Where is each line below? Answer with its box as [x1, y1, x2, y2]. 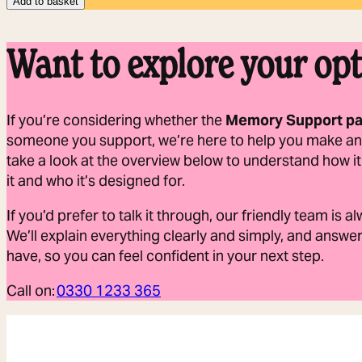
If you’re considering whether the [6, 110, 225, 129]
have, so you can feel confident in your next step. [6, 246, 324, 265]
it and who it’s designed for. [6, 170, 185, 190]
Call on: [6, 280, 57, 300]
